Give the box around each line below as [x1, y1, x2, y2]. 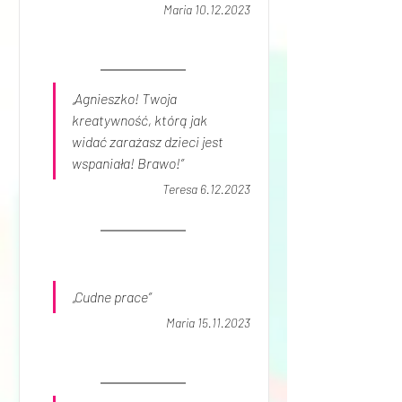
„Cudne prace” [71, 288, 151, 305]
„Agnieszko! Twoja [71, 90, 179, 107]
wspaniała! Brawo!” [71, 154, 183, 171]
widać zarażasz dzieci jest [71, 133, 226, 150]
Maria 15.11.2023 [165, 315, 250, 330]
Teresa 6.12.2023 [162, 181, 250, 197]
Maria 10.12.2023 [162, 2, 250, 17]
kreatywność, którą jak [71, 111, 210, 128]
